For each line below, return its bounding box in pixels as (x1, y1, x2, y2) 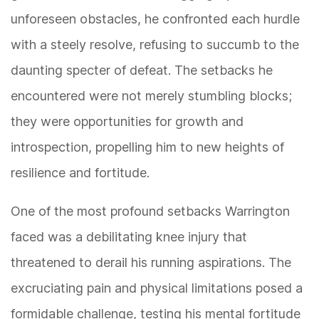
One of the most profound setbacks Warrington (11, 204, 290, 219)
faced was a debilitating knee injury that (11, 229, 247, 245)
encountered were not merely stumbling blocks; (11, 88, 292, 104)
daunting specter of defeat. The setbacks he (11, 63, 273, 78)
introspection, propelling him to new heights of (11, 140, 284, 155)
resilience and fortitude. (11, 165, 150, 181)
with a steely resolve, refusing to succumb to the (11, 37, 299, 53)
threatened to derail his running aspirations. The (11, 255, 291, 271)
